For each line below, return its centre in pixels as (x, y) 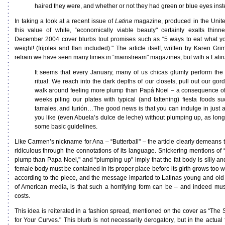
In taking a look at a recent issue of (65, 21)
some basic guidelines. (66, 127)
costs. (22, 196)
